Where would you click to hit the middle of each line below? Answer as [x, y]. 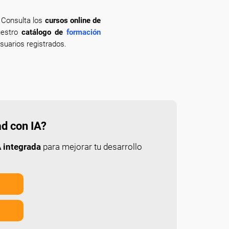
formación [84, 32]
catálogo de [42, 32]
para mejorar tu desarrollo [91, 147]
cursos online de [73, 20]
